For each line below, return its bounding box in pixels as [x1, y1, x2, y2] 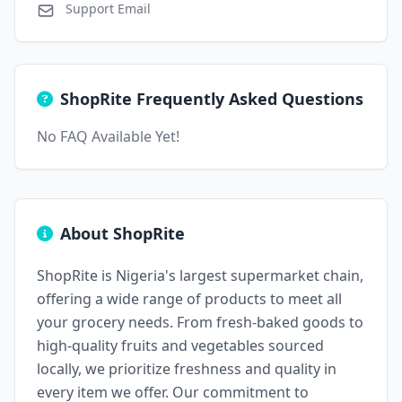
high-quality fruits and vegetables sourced [37, 336, 324, 355]
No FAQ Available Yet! [37, 127, 179, 146]
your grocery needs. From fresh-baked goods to [37, 312, 363, 332]
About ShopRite [60, 223, 185, 244]
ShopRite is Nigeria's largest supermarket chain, [37, 266, 363, 285]
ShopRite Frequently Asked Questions [60, 88, 363, 109]
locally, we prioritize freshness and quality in [37, 359, 336, 379]
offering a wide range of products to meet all [37, 289, 342, 309]
